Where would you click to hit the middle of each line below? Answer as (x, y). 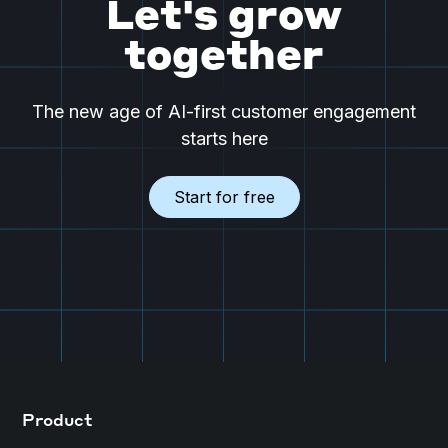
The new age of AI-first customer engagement (224, 111)
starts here (224, 138)
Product (57, 421)
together (224, 57)
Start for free (224, 196)
